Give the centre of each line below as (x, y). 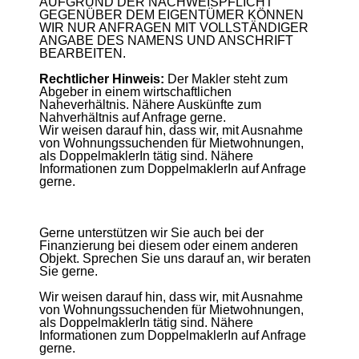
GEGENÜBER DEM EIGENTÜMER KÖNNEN (171, 15)
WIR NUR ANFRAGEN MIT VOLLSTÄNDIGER (174, 28)
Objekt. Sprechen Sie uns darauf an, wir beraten (175, 258)
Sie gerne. (69, 271)
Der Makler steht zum (228, 79)
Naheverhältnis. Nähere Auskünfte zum (150, 105)
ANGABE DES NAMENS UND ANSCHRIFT (166, 40)
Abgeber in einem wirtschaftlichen (135, 92)
